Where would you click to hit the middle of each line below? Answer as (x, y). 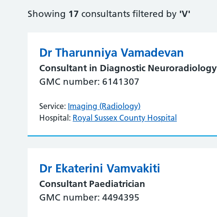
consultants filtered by (129, 14)
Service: (53, 106)
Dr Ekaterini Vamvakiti (100, 168)
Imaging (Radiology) (104, 106)
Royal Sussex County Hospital (125, 118)
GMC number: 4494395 (90, 197)
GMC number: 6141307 (90, 82)
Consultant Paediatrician (93, 184)
